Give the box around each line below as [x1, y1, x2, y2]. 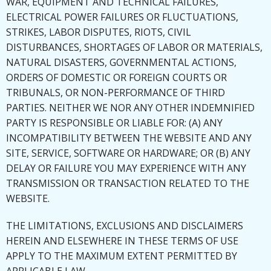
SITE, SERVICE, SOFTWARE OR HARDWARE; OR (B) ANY [6, 146, 250, 160]
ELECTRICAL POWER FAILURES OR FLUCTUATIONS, [6, 10, 238, 24]
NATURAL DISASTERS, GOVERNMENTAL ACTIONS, [6, 56, 237, 69]
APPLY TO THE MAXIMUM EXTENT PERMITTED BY [6, 249, 237, 263]
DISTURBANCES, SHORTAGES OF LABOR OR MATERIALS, [6, 41, 263, 54]
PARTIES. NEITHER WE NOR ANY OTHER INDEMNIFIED [6, 101, 255, 114]
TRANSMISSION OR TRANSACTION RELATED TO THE [6, 177, 249, 190]
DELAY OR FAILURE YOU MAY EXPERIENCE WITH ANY [6, 162, 246, 175]
